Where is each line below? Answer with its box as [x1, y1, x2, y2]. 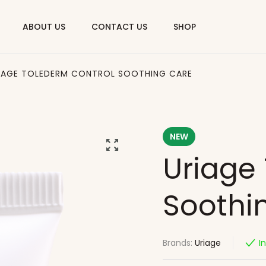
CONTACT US [91, 21, 147, 33]
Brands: [163, 237, 195, 249]
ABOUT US [22, 21, 65, 33]
